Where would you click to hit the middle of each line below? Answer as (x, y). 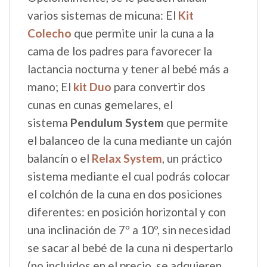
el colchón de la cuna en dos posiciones (125, 194)
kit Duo (92, 87)
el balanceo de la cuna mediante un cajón (130, 141)
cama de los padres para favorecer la (120, 51)
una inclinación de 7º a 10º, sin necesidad (129, 230)
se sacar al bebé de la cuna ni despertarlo (130, 248)
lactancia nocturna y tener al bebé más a (128, 69)
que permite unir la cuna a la (143, 33)
